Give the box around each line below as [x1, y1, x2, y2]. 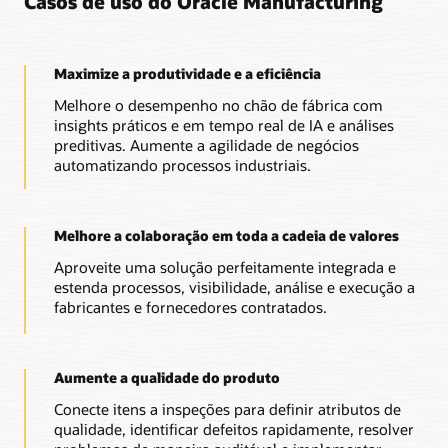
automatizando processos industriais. [53, 154, 311, 175]
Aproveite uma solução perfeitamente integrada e [53, 256, 396, 277]
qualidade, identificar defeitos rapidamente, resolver [53, 418, 414, 439]
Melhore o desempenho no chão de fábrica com [53, 94, 383, 115]
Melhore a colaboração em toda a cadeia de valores [53, 225, 399, 245]
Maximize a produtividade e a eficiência [53, 63, 321, 83]
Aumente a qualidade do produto [53, 367, 280, 387]
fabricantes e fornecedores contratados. [53, 296, 327, 317]
